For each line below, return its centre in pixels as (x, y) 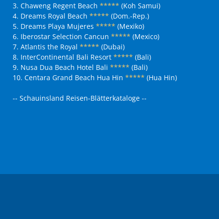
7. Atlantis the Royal (45, 47)
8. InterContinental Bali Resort (62, 57)
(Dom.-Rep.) (129, 16)
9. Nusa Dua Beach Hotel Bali (62, 67)
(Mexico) (145, 36)
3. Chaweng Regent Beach (55, 6)
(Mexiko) (130, 26)
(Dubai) (112, 47)
